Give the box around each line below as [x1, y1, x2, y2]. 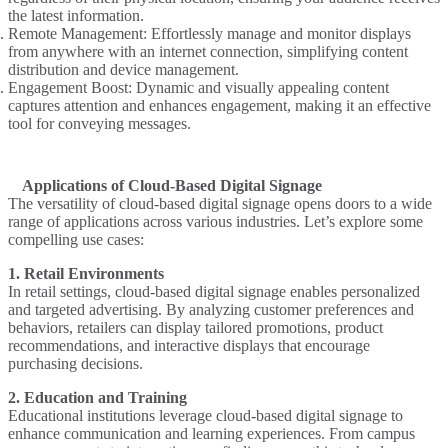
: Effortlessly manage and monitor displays [143, 24, 411, 42]
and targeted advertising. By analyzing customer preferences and [8, 300, 414, 318]
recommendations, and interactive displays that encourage [8, 336, 370, 354]
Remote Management [8, 24, 143, 42]
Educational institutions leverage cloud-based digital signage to [8, 406, 403, 424]
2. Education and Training [8, 388, 187, 406]
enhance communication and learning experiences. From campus [8, 424, 415, 442]
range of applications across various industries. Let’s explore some [8, 212, 423, 230]
